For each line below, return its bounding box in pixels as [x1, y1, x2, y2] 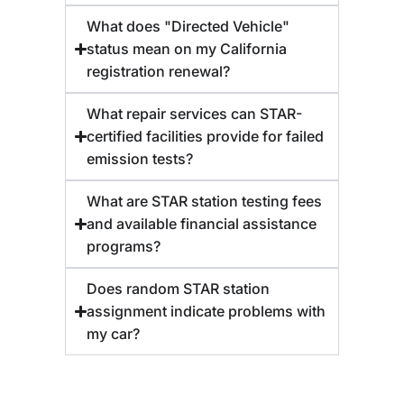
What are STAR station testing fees [87, 191, 323, 210]
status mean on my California [87, 39, 288, 58]
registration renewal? [87, 61, 231, 80]
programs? [87, 236, 161, 255]
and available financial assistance [87, 214, 317, 233]
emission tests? [87, 149, 194, 168]
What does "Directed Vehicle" [87, 16, 290, 35]
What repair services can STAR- [87, 104, 303, 123]
